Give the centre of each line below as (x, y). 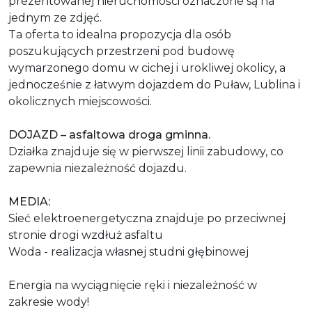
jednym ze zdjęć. (55, 17)
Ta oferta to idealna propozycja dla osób (120, 34)
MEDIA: (29, 201)
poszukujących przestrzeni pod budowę (122, 51)
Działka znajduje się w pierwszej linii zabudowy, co (146, 151)
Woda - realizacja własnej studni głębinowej (128, 251)
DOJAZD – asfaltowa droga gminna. (109, 134)
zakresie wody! (49, 302)
